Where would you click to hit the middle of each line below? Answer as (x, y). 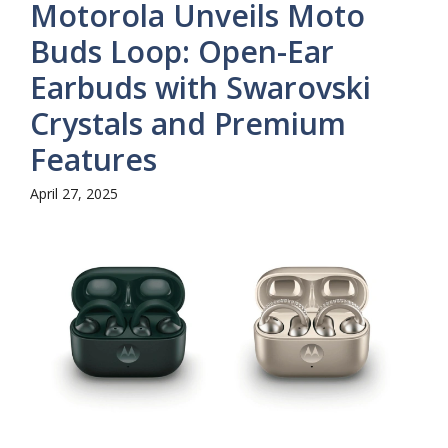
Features (93, 160)
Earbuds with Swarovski (200, 88)
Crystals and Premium (188, 124)
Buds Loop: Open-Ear (182, 52)
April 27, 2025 (74, 194)
